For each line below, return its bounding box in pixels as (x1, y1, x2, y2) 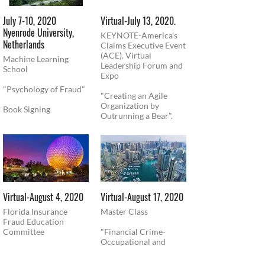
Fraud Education (3, 216, 64, 227)
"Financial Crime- (101, 227, 166, 237)
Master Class (101, 206, 150, 217)
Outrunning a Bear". (101, 110, 173, 121)
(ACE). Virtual (101, 50, 151, 60)
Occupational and (101, 237, 166, 247)
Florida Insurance (3, 206, 67, 217)
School (3, 63, 30, 74)
